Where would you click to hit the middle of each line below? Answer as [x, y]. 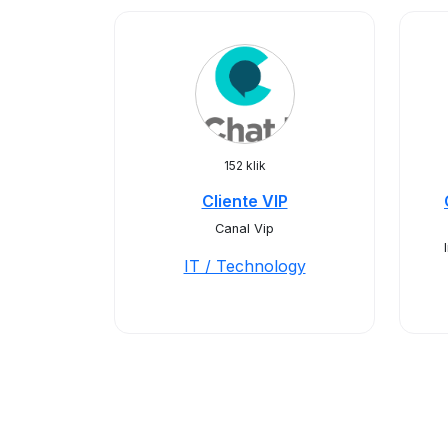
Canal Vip [244, 228]
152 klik [244, 165]
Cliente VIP [244, 201]
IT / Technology [244, 266]
